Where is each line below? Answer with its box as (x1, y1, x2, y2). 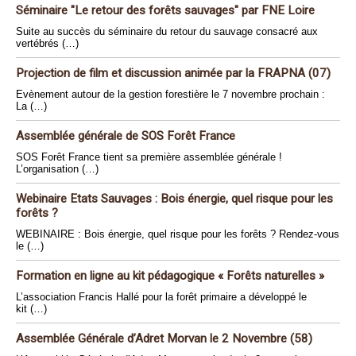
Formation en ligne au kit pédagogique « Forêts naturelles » (16, 269, 324, 283)
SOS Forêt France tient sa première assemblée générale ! (16, 151, 282, 163)
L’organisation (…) (16, 163, 99, 175)
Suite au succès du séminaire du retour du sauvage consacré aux (16, 25, 318, 37)
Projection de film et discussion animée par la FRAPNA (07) (16, 66, 331, 80)
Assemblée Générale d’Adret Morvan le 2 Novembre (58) (16, 331, 312, 346)
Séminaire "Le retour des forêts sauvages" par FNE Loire (16, 3, 315, 17)
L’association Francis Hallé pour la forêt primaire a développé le (16, 291, 307, 303)
